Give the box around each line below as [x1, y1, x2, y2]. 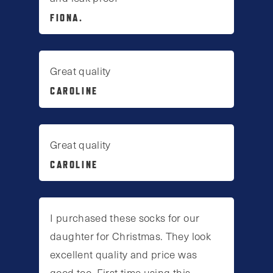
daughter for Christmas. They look [50, 228, 211, 243]
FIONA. [50, 12, 83, 24]
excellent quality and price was [50, 246, 197, 261]
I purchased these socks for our [50, 210, 200, 225]
